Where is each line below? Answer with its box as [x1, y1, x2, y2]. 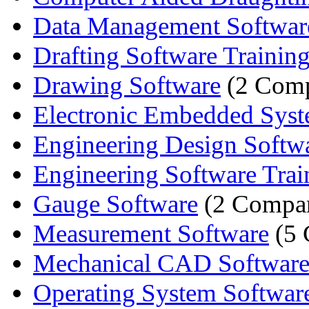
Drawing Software [33, 70, 221, 99]
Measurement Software [33, 219, 269, 248]
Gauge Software [33, 189, 198, 218]
